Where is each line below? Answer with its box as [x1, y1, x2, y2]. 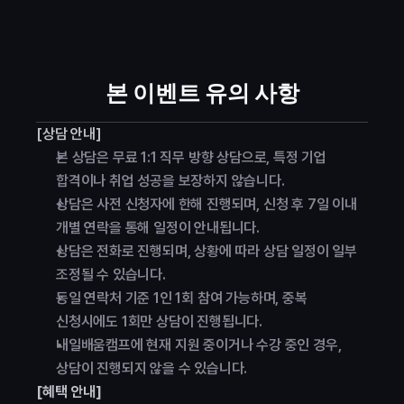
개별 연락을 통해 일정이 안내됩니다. [56, 219, 261, 236]
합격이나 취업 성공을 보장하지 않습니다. [56, 172, 285, 189]
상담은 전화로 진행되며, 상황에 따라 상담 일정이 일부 [56, 243, 357, 260]
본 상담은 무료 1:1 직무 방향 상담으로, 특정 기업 [56, 149, 326, 166]
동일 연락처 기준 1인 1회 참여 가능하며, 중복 [56, 289, 308, 307]
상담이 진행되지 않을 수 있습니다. [56, 360, 248, 377]
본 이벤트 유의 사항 [105, 79, 299, 106]
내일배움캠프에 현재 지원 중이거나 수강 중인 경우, [56, 336, 342, 353]
